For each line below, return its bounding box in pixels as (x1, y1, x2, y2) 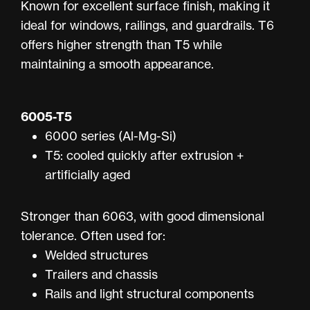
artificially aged (45, 167, 131, 182)
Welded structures (45, 247, 149, 262)
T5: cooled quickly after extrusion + (45, 147, 245, 163)
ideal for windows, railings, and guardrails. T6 (21, 17, 274, 33)
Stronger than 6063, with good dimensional (21, 208, 264, 224)
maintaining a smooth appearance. (21, 56, 214, 71)
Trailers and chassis (45, 266, 158, 282)
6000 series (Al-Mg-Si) (45, 128, 177, 143)
